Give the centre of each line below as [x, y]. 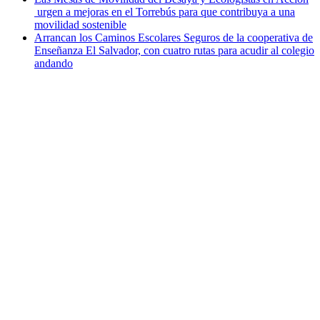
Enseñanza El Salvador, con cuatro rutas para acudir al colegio [174, 50]
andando [54, 63]
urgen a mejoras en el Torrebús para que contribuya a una [165, 11]
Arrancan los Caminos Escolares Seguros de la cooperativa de [174, 37]
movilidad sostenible [80, 24]
